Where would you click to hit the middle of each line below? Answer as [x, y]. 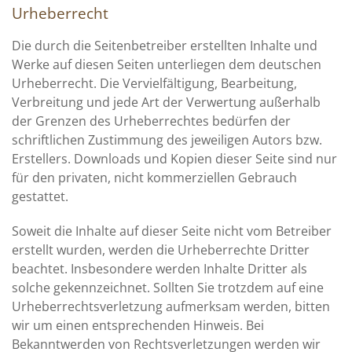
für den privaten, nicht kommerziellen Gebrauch [154, 178]
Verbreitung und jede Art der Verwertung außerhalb [166, 102]
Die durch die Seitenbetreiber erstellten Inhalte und [165, 46]
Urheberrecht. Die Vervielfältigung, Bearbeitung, [154, 83]
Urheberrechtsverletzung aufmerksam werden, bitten [171, 306]
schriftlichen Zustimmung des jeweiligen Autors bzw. [167, 140]
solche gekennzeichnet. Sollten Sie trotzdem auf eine [168, 288]
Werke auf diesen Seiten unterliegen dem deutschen [167, 64]
